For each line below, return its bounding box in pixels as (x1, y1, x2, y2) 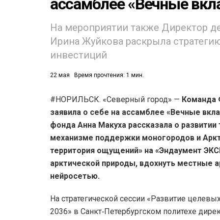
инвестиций (50, 49, 107, 61)
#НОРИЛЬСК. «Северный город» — (50, 95, 182, 105)
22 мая (50, 72, 70, 79)
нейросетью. (50, 171, 100, 181)
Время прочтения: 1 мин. (74, 72, 144, 79)
